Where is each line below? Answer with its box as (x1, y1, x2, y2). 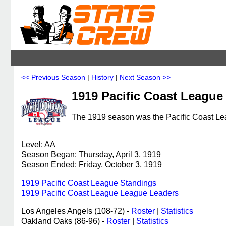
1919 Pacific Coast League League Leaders (21, 189, 179, 197)
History (91, 73, 114, 81)
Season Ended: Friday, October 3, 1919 (21, 160, 162, 169)
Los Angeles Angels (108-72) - (21, 207, 131, 215)
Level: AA (21, 140, 55, 149)
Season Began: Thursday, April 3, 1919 (21, 150, 161, 159)
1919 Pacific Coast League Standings (21, 179, 156, 187)
